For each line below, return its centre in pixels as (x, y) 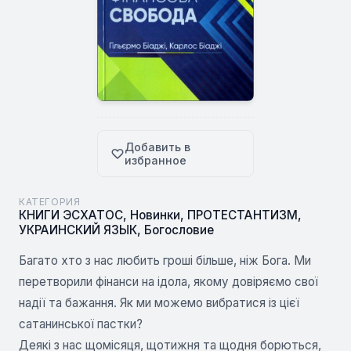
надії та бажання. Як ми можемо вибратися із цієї (159, 302)
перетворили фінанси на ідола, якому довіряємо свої (168, 281)
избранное (155, 160)
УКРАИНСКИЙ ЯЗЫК (78, 230)
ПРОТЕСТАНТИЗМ (242, 215)
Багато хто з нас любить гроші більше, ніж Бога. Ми (165, 260)
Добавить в (157, 147)
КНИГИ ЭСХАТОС (71, 215)
